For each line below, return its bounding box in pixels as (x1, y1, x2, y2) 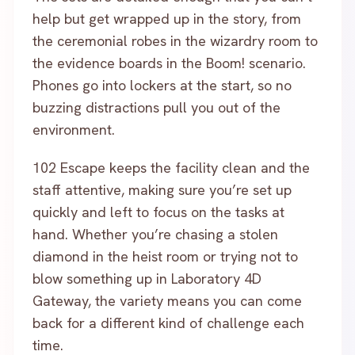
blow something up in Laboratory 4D (32, 269, 261, 288)
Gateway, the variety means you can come (32, 292, 302, 310)
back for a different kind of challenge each (32, 314, 304, 332)
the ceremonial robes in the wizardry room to (32, 32, 318, 50)
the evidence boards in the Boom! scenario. (32, 54, 306, 72)
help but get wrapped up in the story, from (32, 10, 301, 28)
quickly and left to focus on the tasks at (32, 203, 284, 221)
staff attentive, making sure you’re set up (32, 181, 292, 199)
